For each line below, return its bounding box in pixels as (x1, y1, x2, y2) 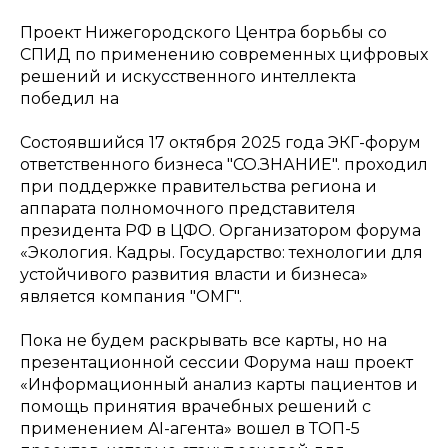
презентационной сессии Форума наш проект (20, 353, 413, 372)
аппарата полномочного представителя (20, 199, 356, 218)
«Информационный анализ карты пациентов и (20, 375, 418, 394)
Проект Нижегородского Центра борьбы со (20, 23, 387, 42)
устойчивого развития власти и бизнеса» (20, 265, 368, 284)
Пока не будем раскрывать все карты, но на (20, 331, 387, 350)
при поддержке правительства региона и (20, 177, 377, 196)
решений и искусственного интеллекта (20, 67, 356, 86)
